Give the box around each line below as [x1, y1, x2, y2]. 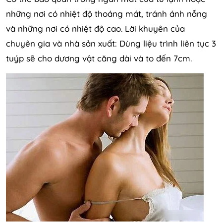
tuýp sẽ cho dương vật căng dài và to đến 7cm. [6, 53, 192, 63]
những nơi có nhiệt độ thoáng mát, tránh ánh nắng [6, 8, 207, 19]
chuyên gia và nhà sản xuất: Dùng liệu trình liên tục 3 [6, 38, 216, 49]
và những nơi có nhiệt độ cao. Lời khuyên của [6, 23, 185, 34]
